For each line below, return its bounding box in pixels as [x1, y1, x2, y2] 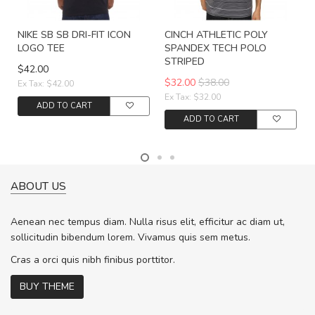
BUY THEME [20, 280, 75, 294]
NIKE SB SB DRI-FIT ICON [18, 28, 131, 41]
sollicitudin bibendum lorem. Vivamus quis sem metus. [11, 231, 250, 245]
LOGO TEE [18, 41, 65, 55]
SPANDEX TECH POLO [165, 41, 266, 55]
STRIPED [165, 55, 205, 68]
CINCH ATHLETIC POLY [165, 28, 268, 41]
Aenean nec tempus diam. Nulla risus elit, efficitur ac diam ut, [11, 215, 285, 229]
